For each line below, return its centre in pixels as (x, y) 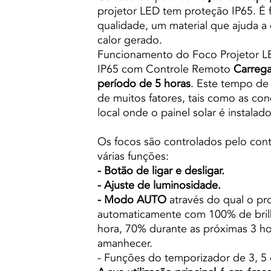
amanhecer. (125, 243)
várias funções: (133, 156)
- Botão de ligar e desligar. (161, 171)
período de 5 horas (144, 83)
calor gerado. (130, 40)
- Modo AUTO (132, 200)
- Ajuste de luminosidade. (159, 185)
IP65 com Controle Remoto (165, 69)
